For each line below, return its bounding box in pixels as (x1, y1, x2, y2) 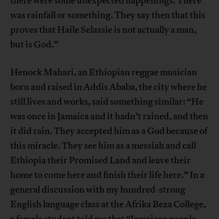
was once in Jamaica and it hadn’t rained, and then (10, 110, 209, 123)
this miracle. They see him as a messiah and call (10, 140, 197, 152)
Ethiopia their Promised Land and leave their (10, 154, 191, 167)
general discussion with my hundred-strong (10, 184, 186, 196)
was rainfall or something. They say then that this (10, 9, 206, 22)
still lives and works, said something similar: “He (10, 96, 204, 108)
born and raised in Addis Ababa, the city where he (10, 81, 207, 93)
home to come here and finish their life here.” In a (10, 169, 205, 181)
